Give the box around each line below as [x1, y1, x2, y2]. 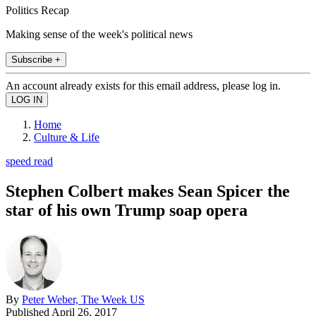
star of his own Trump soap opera [6, 200, 248, 219]
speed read [6, 154, 53, 167]
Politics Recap [6, 4, 69, 16]
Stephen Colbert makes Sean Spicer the [6, 181, 290, 200]
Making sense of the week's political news [6, 28, 193, 40]
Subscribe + [11, 54, 61, 65]
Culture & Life [34, 130, 99, 143]
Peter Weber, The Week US [22, 293, 145, 305]
